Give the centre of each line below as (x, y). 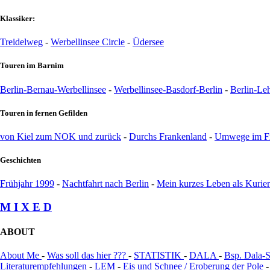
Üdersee (148, 42)
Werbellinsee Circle (88, 42)
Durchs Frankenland (168, 136)
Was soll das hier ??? (88, 256)
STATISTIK (159, 256)
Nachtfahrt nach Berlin (105, 184)
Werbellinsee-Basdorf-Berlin (168, 89)
